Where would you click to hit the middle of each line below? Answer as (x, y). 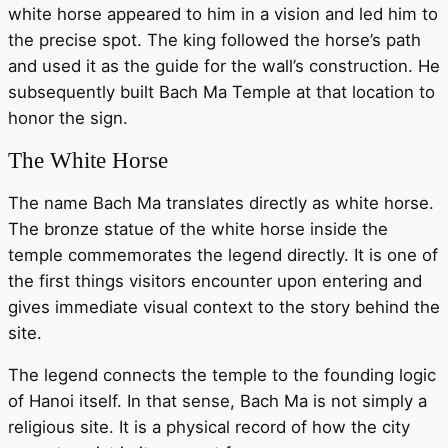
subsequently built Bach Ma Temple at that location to (221, 92)
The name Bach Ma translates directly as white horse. (221, 203)
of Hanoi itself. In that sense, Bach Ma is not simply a (217, 401)
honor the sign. (68, 118)
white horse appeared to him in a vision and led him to (223, 14)
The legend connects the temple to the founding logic (222, 375)
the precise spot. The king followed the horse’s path (214, 40)
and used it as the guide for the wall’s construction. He (224, 66)
